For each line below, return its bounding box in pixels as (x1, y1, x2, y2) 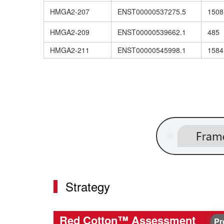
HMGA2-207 (50, 6, 89, 17)
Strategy (65, 177, 110, 195)
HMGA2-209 (50, 27, 89, 37)
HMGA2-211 (50, 45, 89, 55)
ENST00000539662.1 (117, 27, 186, 37)
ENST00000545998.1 (117, 45, 186, 55)
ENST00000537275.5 (117, 6, 186, 17)
